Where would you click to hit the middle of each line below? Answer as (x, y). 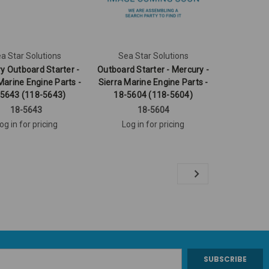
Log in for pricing (153, 125)
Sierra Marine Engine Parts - (153, 83)
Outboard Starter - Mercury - (153, 70)
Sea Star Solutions (153, 56)
